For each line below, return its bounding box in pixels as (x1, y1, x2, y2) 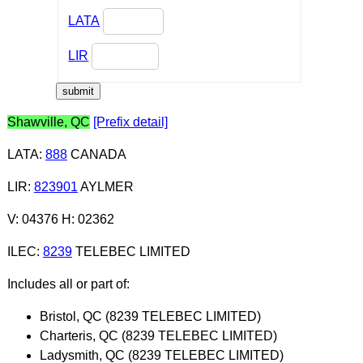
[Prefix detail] (92, 114, 168, 129)
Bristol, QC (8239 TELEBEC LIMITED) (39, 309, 261, 323)
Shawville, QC (6, 114, 90, 129)
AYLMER (77, 179, 134, 194)
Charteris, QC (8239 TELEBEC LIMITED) (39, 328, 277, 343)
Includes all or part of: (6, 276, 130, 291)
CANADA (66, 147, 126, 161)
